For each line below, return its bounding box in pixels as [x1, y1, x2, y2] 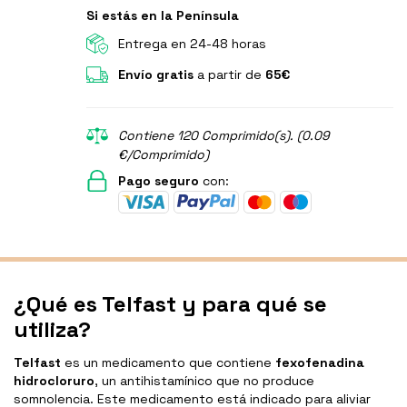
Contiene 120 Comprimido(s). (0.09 [117, 127, 330, 144]
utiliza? [14, 315, 91, 344]
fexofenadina [275, 354, 364, 372]
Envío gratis [117, 66, 194, 84]
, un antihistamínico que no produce [94, 372, 314, 390]
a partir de [193, 66, 265, 84]
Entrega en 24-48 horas [117, 35, 266, 53]
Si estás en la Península [85, 7, 239, 25]
